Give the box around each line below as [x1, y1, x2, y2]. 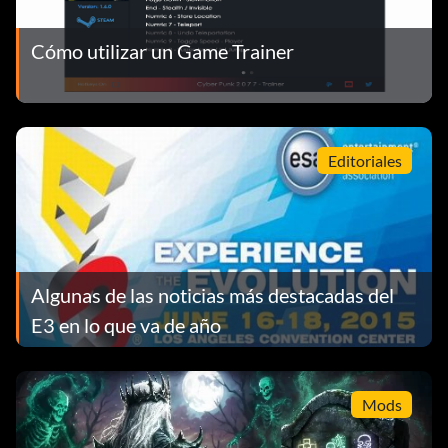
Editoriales [327, 150, 402, 170]
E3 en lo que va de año [31, 313, 221, 338]
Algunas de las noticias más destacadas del [31, 283, 394, 308]
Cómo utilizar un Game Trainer [31, 39, 294, 64]
